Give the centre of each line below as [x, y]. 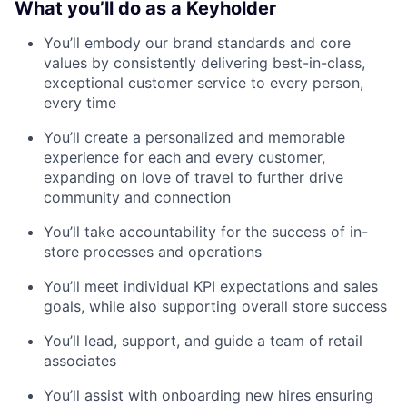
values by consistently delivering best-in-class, [204, 62]
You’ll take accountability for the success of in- [206, 231]
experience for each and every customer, [184, 157]
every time [80, 102]
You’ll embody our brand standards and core [197, 42]
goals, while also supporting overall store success [215, 306]
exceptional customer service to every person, [203, 82]
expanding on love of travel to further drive [194, 177]
